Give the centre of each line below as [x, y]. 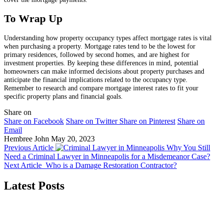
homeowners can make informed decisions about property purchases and [104, 71]
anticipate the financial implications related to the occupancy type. [96, 80]
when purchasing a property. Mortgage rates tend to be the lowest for [100, 46]
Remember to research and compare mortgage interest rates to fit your [101, 88]
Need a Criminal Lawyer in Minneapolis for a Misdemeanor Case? [107, 156]
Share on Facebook [34, 121]
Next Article [23, 165]
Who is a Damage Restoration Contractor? [111, 165]
